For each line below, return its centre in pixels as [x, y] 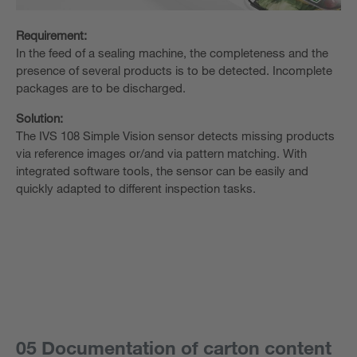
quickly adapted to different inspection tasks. [136, 188]
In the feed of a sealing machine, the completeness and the [172, 53]
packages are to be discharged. [101, 88]
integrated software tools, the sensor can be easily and [162, 171]
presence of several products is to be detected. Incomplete [174, 71]
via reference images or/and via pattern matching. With [161, 153]
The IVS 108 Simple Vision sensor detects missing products [175, 136]
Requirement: [51, 35]
